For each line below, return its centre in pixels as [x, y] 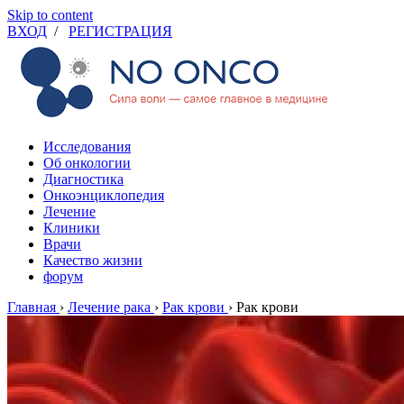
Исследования [87, 147]
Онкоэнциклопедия [104, 195]
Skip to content [50, 15]
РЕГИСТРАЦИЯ [120, 31]
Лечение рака [109, 307]
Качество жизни [93, 260]
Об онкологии [87, 163]
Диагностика [83, 179]
